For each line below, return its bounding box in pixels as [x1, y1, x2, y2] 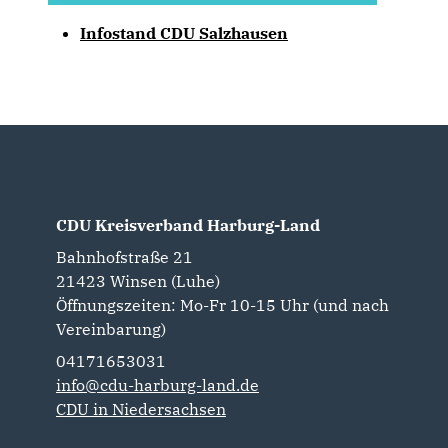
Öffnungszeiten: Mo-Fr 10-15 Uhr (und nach [56, 295, 389, 315]
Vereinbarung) [56, 319, 166, 339]
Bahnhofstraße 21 [56, 247, 193, 267]
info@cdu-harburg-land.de [56, 375, 259, 395]
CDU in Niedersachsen [56, 399, 226, 419]
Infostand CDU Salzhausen [80, 23, 288, 43]
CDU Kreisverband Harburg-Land [56, 215, 320, 235]
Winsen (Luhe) [110, 271, 220, 291]
